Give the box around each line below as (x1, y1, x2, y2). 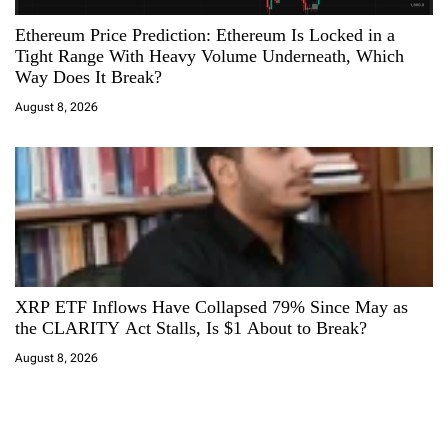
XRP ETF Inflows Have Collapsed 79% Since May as (15, 297, 408, 318)
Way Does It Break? (15, 67, 162, 88)
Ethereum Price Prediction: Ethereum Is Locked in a (15, 25, 395, 46)
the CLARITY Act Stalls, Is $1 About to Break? (15, 318, 367, 339)
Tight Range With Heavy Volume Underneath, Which (15, 46, 404, 67)
